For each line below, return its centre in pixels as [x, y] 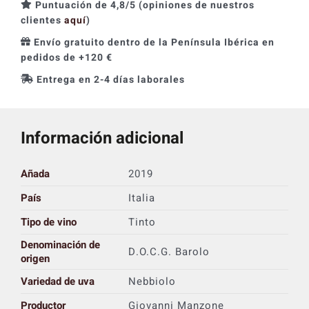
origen [35, 258]
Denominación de [60, 245]
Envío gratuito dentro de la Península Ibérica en [154, 42]
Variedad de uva [57, 281]
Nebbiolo [152, 281]
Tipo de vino [48, 222]
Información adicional [102, 138]
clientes [42, 20]
